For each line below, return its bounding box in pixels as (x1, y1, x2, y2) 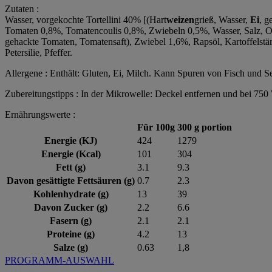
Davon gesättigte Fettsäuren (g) (7, 175, 135, 186)
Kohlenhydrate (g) (33, 189, 109, 200)
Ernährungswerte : (5, 109, 75, 120)
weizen (166, 15, 194, 25)
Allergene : (5, 68, 50, 79)
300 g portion (177, 122, 232, 133)
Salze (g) (53, 242, 88, 253)
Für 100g (137, 122, 175, 133)
